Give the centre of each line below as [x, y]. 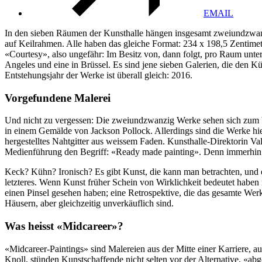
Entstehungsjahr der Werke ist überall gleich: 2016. [99, 75]
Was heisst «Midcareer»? [64, 226]
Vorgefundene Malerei [58, 98]
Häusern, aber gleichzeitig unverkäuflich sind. [92, 204]
